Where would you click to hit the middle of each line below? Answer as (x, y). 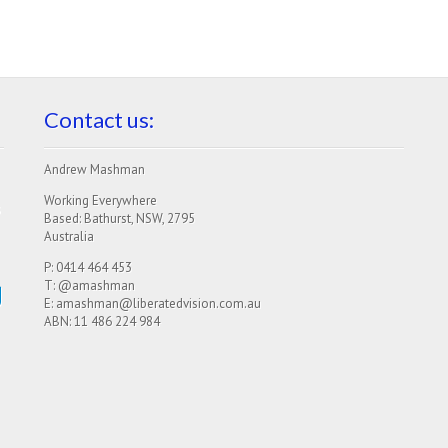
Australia (68, 237)
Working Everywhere (100, 201)
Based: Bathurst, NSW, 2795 (119, 219)
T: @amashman (89, 286)
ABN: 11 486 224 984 (101, 322)
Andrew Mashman (94, 170)
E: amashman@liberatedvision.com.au (152, 304)
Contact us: (98, 120)
